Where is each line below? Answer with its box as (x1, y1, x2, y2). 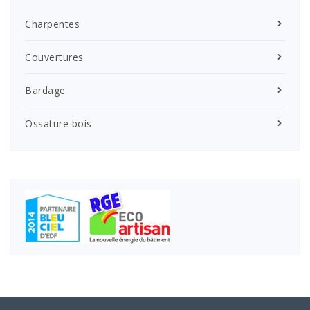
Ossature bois (25, 117, 92, 131)
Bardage (25, 84, 66, 98)
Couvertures (25, 51, 84, 64)
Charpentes (25, 17, 80, 31)
